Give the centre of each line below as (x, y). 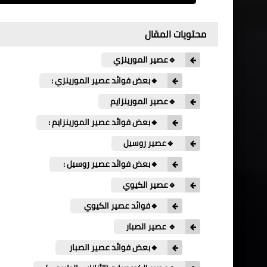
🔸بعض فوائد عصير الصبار (113, 247)
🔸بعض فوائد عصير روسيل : (110, 164)
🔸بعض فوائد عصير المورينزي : (105, 80)
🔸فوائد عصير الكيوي (120, 205)
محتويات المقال (176, 34)
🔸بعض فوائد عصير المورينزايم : (103, 122)
